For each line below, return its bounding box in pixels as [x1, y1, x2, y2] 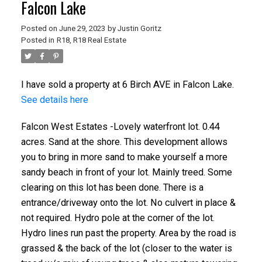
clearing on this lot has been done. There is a [20, 181, 204, 193]
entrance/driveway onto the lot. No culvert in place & [20, 196, 236, 208]
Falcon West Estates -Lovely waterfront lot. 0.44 [20, 120, 220, 132]
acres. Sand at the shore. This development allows [20, 136, 227, 147]
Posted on [20, 24, 59, 33]
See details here [20, 94, 88, 106]
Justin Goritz [117, 24, 161, 33]
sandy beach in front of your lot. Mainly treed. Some [20, 166, 232, 178]
